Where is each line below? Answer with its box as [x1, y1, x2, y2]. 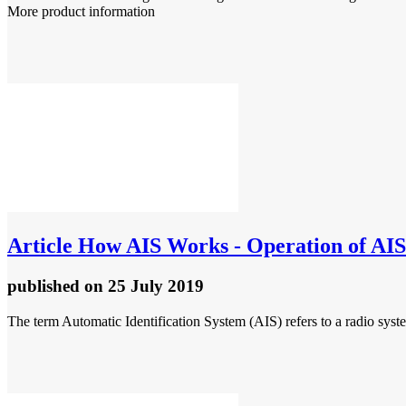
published [7, 276, 84, 296]
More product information [7, 4, 155, 20]
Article [7, 234, 72, 258]
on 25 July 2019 [84, 276, 204, 296]
